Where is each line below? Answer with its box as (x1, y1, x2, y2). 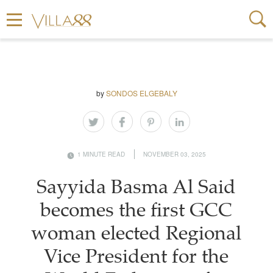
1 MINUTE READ (77, 150, 125, 158)
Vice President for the (44, 249, 229, 268)
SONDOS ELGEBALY (105, 88, 177, 98)
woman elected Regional (31, 225, 242, 245)
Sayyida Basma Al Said (37, 179, 236, 199)
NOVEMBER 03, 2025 (143, 150, 206, 158)
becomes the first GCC (40, 202, 233, 222)
